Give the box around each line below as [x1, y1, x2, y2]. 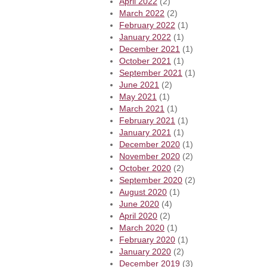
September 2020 [119, 175, 182, 185]
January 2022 [119, 32, 171, 42]
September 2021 [119, 68, 182, 78]
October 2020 [119, 163, 171, 173]
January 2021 [119, 128, 171, 138]
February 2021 [119, 116, 175, 126]
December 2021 [119, 44, 180, 54]
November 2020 [119, 151, 180, 162]
